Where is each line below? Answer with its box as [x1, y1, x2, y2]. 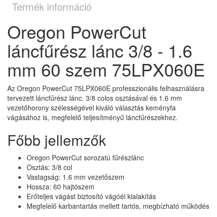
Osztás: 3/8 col [27, 162, 72, 172]
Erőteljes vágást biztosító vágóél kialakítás [27, 191, 156, 201]
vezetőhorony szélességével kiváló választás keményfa [7, 103, 176, 113]
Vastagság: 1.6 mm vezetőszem [27, 172, 124, 182]
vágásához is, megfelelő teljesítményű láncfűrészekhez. [7, 112, 178, 123]
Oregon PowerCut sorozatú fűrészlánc [27, 153, 144, 163]
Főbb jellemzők [7, 129, 106, 151]
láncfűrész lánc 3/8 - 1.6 [7, 38, 192, 63]
